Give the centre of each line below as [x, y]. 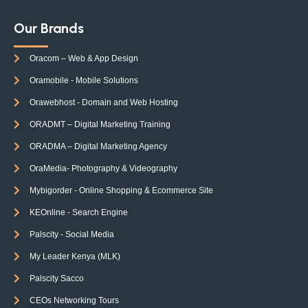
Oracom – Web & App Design [84, 58]
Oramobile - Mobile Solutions [84, 80]
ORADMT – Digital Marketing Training [100, 124]
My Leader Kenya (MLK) [75, 256]
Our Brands [49, 28]
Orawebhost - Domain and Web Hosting [103, 102]
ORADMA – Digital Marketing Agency [98, 146]
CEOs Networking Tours [74, 300]
